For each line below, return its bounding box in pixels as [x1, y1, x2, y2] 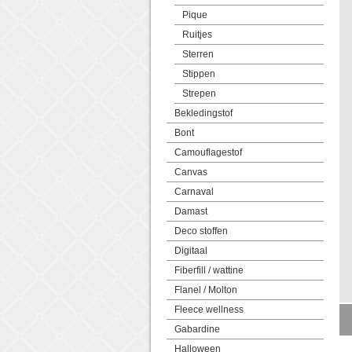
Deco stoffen [174, 225, 228, 236]
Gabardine [174, 324, 220, 335]
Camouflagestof [174, 147, 242, 158]
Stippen [182, 68, 215, 79]
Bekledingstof [174, 108, 233, 119]
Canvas [174, 167, 207, 178]
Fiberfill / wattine [174, 265, 244, 276]
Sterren [182, 49, 214, 60]
